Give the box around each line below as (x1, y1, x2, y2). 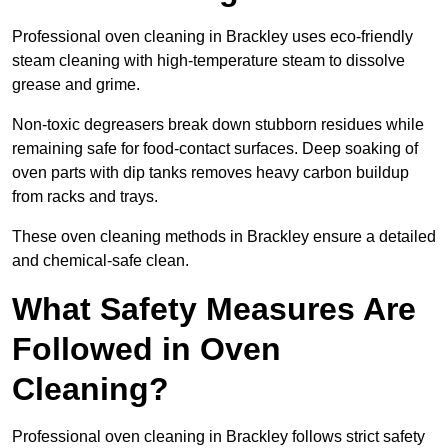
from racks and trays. (12, 188, 158, 206)
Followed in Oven (12, 331, 281, 368)
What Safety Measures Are (12, 291, 416, 328)
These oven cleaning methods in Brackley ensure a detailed (12, 228, 436, 246)
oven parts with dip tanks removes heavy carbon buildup (12, 164, 409, 182)
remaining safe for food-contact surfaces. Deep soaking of (12, 140, 418, 158)
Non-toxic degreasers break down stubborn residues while (12, 116, 424, 134)
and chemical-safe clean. (12, 252, 189, 270)
